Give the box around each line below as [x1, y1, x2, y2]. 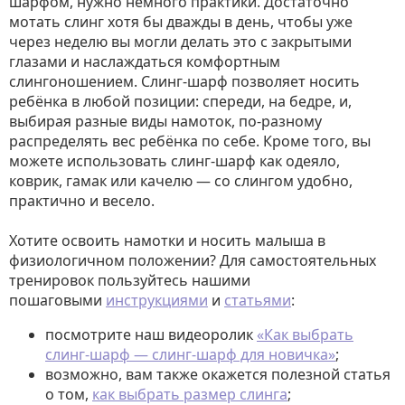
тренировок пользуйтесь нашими [9, 270, 250, 291]
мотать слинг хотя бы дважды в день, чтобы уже [9, 12, 353, 33]
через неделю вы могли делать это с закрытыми [9, 32, 352, 52]
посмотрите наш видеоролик [45, 325, 257, 345]
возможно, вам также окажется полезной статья [45, 364, 391, 385]
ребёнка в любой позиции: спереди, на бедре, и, [9, 91, 352, 112]
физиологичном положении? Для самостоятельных [9, 250, 376, 271]
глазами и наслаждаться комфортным [9, 52, 280, 72]
